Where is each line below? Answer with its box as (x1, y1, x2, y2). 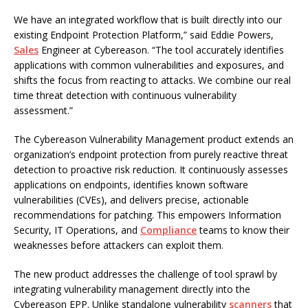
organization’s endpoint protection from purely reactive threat (14, 148, 288, 162)
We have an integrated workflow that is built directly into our (14, 13, 282, 27)
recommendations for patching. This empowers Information (14, 208, 281, 222)
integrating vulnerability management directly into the (14, 283, 250, 296)
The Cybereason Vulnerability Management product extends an (14, 133, 294, 146)
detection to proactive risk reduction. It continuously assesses (14, 163, 288, 177)
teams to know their (197, 223, 289, 237)
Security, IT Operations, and (14, 223, 140, 237)
